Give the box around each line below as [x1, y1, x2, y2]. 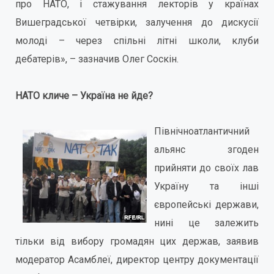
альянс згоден [154, 144, 259, 155]
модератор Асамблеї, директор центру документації [15, 254, 259, 265]
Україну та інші [154, 180, 259, 192]
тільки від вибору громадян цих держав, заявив [15, 235, 259, 247]
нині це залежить [154, 217, 259, 229]
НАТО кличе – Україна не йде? [15, 90, 153, 102]
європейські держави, [154, 199, 259, 210]
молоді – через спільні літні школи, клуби [15, 35, 259, 46]
